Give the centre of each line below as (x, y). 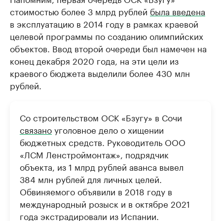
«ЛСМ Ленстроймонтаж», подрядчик (94, 154)
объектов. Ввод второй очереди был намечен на (108, 48)
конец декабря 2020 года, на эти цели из (94, 60)
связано (36, 129)
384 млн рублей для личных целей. (91, 179)
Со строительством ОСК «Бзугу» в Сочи (101, 117)
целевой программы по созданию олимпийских (107, 36)
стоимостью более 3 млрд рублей (80, 11)
